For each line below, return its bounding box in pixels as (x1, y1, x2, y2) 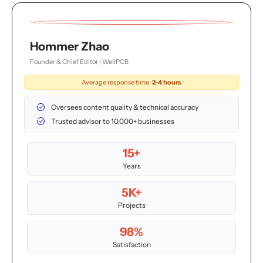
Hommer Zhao (30, 39, 109, 53)
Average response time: (82, 78, 152, 86)
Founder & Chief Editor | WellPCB (30, 58, 129, 66)
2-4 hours (152, 78, 181, 86)
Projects (117, 201, 146, 210)
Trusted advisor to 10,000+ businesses (51, 117, 174, 126)
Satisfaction (112, 240, 151, 249)
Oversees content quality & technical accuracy (51, 103, 198, 112)
